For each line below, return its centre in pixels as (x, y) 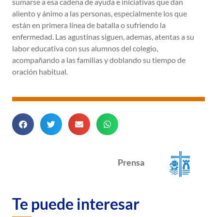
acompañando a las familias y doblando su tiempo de (99, 60)
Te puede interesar (76, 204)
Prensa (131, 163)
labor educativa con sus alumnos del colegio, (85, 48)
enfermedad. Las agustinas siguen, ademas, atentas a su (103, 37)
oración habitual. (40, 72)
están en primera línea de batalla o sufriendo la (89, 25)
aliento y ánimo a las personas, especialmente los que (100, 14)
